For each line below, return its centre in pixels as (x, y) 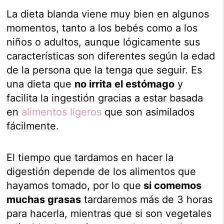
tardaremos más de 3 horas (147, 199)
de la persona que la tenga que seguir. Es (104, 70)
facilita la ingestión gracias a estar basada (105, 98)
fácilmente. (33, 126)
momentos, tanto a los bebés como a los (102, 28)
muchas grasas (44, 199)
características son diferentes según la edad (111, 56)
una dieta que (41, 84)
